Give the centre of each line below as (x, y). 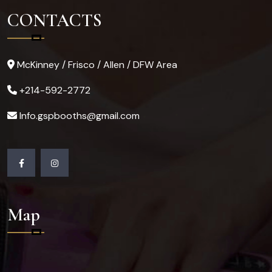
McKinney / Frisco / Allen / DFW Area (97, 65)
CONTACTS (55, 21)
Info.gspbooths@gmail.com (80, 116)
